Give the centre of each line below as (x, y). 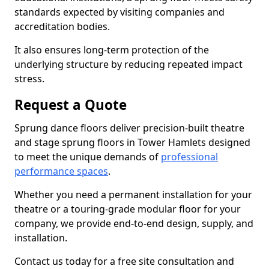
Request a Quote (71, 105)
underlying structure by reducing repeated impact (128, 64)
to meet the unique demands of (88, 157)
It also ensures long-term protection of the (112, 50)
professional (189, 157)
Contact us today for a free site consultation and (124, 261)
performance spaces (61, 171)
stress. (29, 79)
